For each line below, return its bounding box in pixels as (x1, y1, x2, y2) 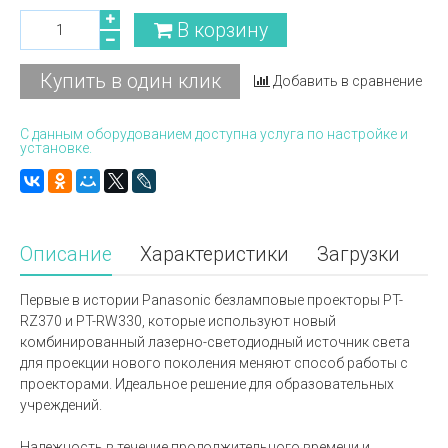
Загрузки (317, 242, 400, 266)
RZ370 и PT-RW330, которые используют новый (20, 312, 336, 329)
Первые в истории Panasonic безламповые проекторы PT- (20, 291, 403, 308)
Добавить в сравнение (273, 73, 423, 90)
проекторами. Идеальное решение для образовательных (20, 375, 394, 392)
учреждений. (20, 396, 102, 413)
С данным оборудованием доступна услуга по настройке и (20, 125, 408, 142)
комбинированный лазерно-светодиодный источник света (20, 333, 410, 350)
